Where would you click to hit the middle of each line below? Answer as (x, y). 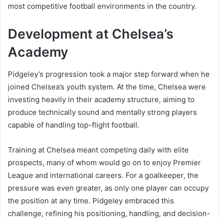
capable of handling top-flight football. (74, 125)
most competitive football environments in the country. (102, 6)
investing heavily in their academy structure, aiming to (101, 99)
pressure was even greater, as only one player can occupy (108, 188)
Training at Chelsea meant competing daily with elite (98, 150)
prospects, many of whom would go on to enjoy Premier (104, 162)
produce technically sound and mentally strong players (102, 112)
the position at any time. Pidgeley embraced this (91, 200)
